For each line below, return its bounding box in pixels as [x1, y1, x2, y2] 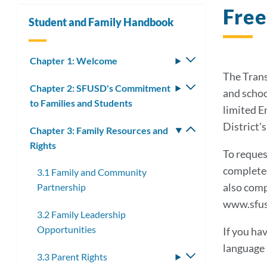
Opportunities [37, 223, 96, 235]
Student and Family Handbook [29, 15, 173, 29]
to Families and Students [30, 97, 132, 108]
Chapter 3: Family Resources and [30, 124, 168, 136]
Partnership [37, 181, 86, 193]
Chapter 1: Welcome [30, 54, 117, 66]
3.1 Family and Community [37, 166, 147, 178]
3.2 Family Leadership [37, 209, 126, 221]
